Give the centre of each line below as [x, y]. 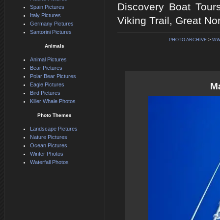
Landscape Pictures [54, 129]
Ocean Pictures [49, 146]
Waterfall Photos [49, 162]
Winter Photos [47, 154]
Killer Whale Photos [53, 101]
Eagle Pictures [47, 85]
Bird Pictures [45, 93]
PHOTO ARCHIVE [188, 40]
